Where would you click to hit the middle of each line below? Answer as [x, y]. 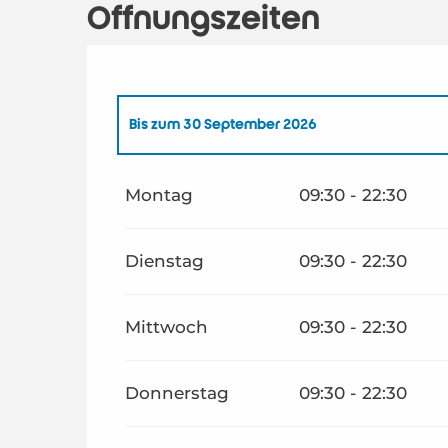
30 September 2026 [249, 124]
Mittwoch [167, 326]
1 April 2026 [200, 182]
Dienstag [165, 260]
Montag [159, 194]
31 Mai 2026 [334, 182]
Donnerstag [177, 392]
